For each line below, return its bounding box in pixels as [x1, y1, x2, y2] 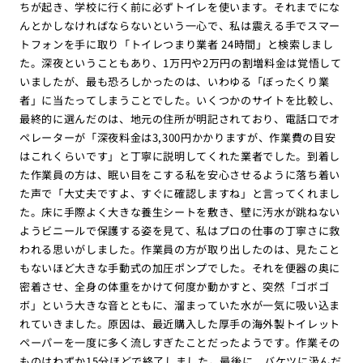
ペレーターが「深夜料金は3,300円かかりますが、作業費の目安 [19, 129, 336, 145]
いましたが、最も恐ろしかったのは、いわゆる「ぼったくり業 [19, 73, 330, 89]
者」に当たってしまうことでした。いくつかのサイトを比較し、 [19, 92, 341, 108]
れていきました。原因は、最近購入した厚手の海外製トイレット [19, 315, 341, 331]
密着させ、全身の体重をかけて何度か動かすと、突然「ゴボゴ [19, 278, 330, 294]
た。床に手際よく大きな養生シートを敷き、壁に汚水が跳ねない [19, 203, 341, 220]
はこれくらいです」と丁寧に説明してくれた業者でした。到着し [19, 147, 341, 164]
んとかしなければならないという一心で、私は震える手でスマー [19, 17, 341, 33]
